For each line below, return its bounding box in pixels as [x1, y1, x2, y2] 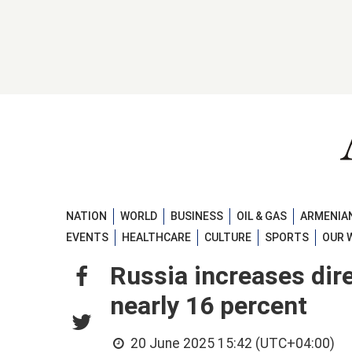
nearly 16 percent [110, 291, 307, 321]
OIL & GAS [236, 209, 287, 222]
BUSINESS [170, 209, 223, 222]
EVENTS [66, 231, 108, 244]
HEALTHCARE [122, 231, 191, 244]
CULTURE [204, 231, 251, 244]
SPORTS [265, 231, 309, 244]
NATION [66, 209, 107, 222]
